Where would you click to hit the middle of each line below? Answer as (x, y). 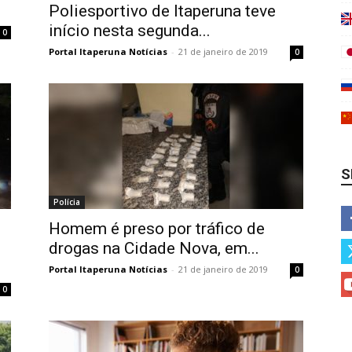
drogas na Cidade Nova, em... (154, 248)
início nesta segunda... (130, 31)
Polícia (67, 202)
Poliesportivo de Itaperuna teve (162, 11)
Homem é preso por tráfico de (157, 229)
